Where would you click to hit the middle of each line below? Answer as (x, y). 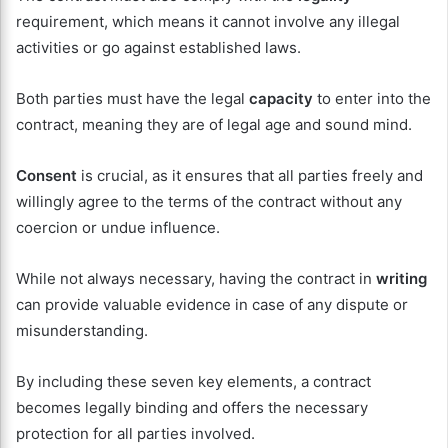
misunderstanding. (82, 330)
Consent (46, 175)
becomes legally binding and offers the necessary (192, 407)
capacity (281, 98)
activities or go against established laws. (158, 47)
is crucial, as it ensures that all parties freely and (250, 175)
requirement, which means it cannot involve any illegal (208, 21)
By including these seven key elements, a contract (193, 381)
